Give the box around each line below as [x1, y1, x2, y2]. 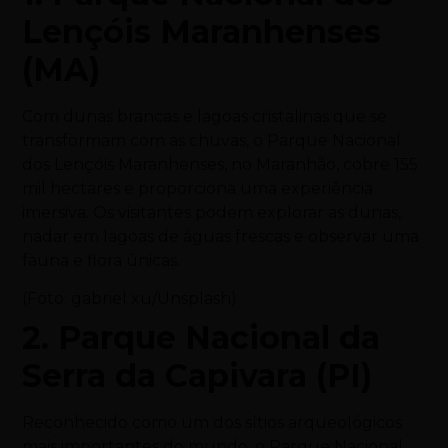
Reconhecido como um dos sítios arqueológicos [22, 413, 403, 433]
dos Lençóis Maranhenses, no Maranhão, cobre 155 [22, 155, 419, 175]
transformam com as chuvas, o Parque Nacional [22, 131, 402, 151]
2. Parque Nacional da [22, 318, 381, 358]
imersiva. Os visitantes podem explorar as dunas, [22, 203, 402, 223]
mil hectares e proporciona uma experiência [22, 179, 374, 199]
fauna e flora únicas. [22, 251, 181, 271]
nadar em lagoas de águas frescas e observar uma [22, 227, 420, 247]
